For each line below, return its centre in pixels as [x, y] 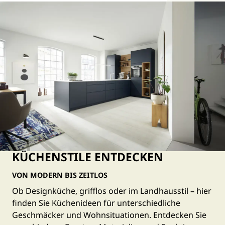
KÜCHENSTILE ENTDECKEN [88, 157]
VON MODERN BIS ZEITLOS [60, 175]
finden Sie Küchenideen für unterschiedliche [96, 203]
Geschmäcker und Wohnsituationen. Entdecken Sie [109, 215]
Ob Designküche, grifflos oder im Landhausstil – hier [112, 191]
